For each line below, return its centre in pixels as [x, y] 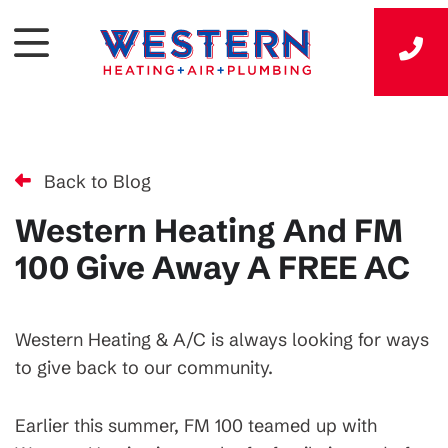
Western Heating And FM [209, 230]
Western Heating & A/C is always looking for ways [222, 339]
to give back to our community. [144, 367]
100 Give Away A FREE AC [212, 267]
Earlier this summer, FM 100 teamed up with [196, 425]
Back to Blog [97, 181]
